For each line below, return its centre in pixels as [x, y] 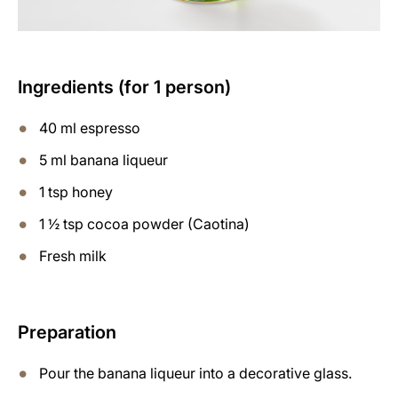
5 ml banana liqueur [103, 159]
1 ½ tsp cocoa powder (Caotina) [144, 223]
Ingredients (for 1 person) [124, 87]
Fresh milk [73, 255]
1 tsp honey [76, 191]
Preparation [67, 332]
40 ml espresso [90, 127]
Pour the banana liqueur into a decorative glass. [195, 373]
